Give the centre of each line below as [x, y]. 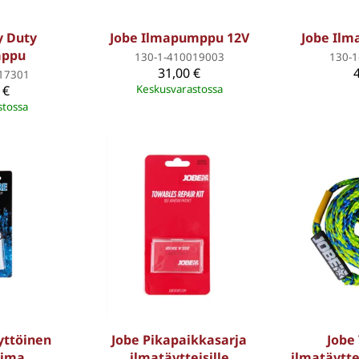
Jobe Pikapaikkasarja [179, 339]
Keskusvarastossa [179, 89]
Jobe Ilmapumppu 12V [179, 38]
